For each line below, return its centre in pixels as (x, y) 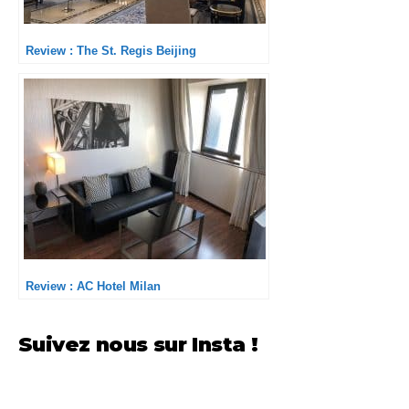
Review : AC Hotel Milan (93, 286)
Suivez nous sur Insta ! (138, 344)
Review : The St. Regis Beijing (111, 50)
